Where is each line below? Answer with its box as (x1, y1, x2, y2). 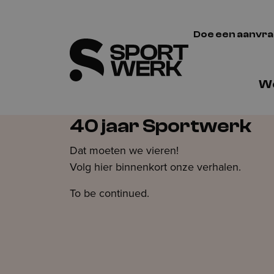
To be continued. (70, 185, 149, 201)
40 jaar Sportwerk (70, 115, 251, 137)
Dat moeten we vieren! (70, 143, 179, 158)
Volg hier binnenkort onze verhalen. (70, 159, 241, 174)
